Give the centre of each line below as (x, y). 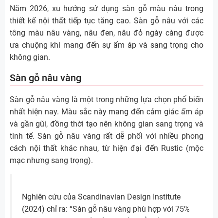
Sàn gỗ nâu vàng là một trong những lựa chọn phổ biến (107, 99)
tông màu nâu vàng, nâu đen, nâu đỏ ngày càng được (107, 33)
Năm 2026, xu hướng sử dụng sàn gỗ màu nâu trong (107, 8)
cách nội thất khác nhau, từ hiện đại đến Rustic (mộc (107, 148)
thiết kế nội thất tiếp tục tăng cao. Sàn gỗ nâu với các (107, 20)
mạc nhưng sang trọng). (51, 160)
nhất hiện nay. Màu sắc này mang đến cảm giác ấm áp (107, 111)
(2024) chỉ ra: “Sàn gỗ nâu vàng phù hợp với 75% (106, 209)
